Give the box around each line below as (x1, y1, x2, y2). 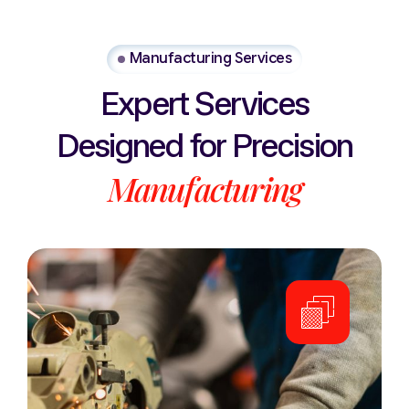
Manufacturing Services (129, 49, 292, 68)
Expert (100, 83, 189, 123)
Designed (56, 125, 184, 165)
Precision (232, 125, 353, 165)
